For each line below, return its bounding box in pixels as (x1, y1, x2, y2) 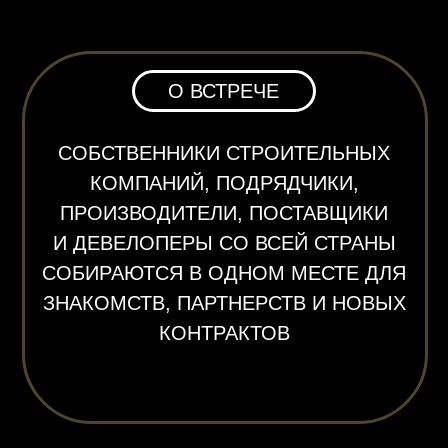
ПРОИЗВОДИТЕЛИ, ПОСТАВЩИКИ (42, 16, 278, 33)
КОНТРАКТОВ (113, 102, 207, 118)
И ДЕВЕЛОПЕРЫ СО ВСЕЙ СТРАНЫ (37, 37, 283, 54)
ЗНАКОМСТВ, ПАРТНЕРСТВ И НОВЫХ (30, 80, 290, 97)
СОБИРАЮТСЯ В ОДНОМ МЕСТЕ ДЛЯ (30, 59, 290, 75)
